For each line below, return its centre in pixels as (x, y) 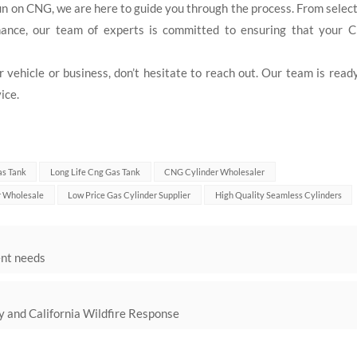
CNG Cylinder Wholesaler (215, 172)
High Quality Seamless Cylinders (278, 195)
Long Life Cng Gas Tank (96, 172)
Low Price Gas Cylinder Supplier (129, 195)
